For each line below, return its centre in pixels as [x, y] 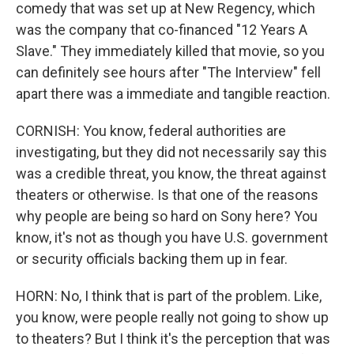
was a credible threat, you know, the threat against [171, 173]
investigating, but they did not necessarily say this [171, 152]
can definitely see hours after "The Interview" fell [168, 72]
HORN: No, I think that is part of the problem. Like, [169, 296]
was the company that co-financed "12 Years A [162, 30]
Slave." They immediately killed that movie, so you [170, 51]
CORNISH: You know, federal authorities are [151, 131]
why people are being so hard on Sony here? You [167, 216]
